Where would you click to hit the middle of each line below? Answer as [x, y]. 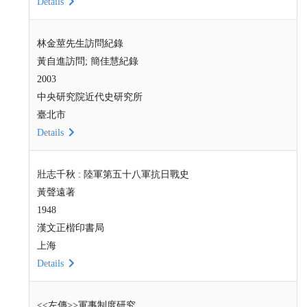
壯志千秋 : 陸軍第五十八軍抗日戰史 [113, 174]
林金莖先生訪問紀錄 [80, 43]
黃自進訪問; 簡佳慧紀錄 [87, 61]
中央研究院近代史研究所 [89, 97]
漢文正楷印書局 [70, 228]
